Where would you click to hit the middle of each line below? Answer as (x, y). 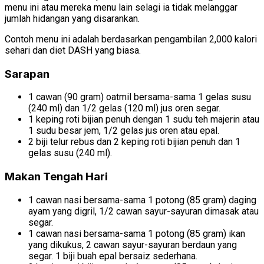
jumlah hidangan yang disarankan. (72, 18)
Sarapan (27, 74)
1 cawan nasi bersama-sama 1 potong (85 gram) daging (142, 200)
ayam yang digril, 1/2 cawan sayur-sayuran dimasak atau (143, 211)
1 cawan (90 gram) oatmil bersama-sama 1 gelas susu (140, 97)
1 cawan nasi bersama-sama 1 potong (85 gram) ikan (137, 233)
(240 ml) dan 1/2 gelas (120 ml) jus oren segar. (124, 108)
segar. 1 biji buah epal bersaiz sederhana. (113, 256)
